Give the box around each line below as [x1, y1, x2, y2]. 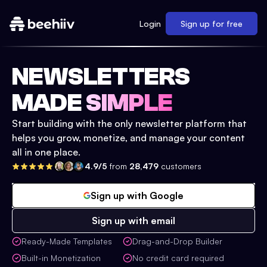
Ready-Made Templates [21, 236, 112, 246]
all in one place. [12, 146, 80, 158]
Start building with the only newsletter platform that [12, 117, 247, 129]
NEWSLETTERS [12, 63, 190, 91]
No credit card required [132, 253, 224, 263]
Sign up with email [92, 215, 175, 226]
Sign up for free [181, 18, 243, 29]
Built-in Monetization [21, 253, 101, 263]
